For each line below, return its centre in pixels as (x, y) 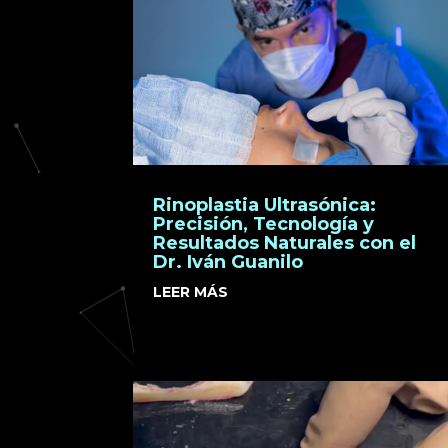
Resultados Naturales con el (285, 243)
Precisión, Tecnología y (264, 224)
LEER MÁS (191, 292)
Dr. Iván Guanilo (228, 262)
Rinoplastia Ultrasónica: (265, 205)
